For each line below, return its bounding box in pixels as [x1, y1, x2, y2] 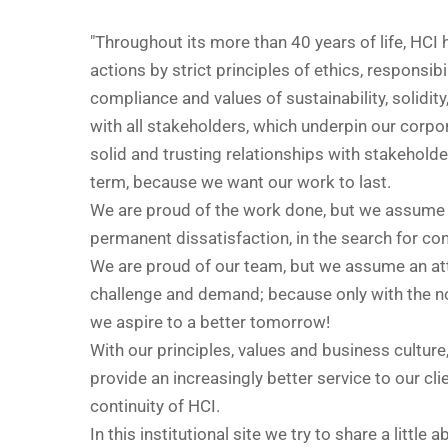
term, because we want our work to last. [90, 173, 391, 192]
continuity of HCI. [90, 397, 220, 416]
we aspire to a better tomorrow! [90, 313, 330, 332]
